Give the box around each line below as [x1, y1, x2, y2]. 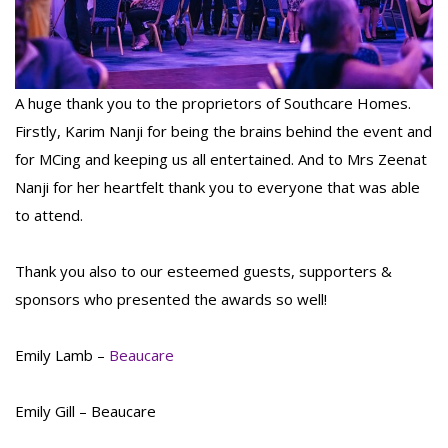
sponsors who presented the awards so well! [15, 289, 327, 310]
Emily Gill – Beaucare [15, 401, 156, 422]
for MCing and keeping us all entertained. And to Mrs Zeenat [15, 149, 427, 170]
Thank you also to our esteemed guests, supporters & [15, 261, 392, 282]
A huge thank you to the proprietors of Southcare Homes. [15, 93, 411, 114]
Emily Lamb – [15, 345, 109, 366]
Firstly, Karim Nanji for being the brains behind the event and [15, 121, 432, 142]
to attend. [15, 205, 83, 226]
